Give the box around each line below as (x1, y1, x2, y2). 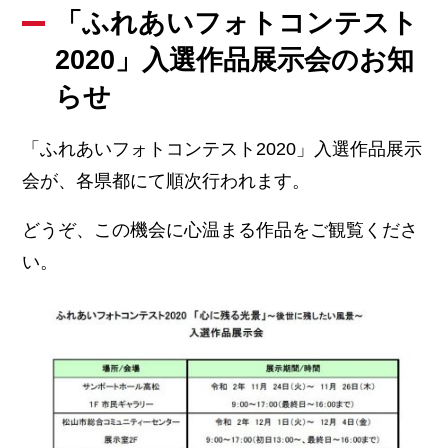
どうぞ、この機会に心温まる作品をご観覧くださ (22, 220, 419, 241)
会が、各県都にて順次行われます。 (22, 170, 311, 191)
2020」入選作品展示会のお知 (54, 44, 414, 75)
